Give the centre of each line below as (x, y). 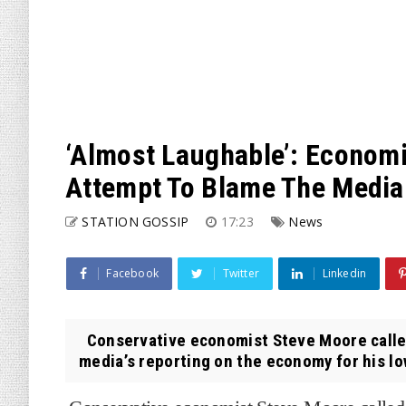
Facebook (133, 273)
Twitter (241, 273)
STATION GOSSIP (135, 222)
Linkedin (344, 273)
